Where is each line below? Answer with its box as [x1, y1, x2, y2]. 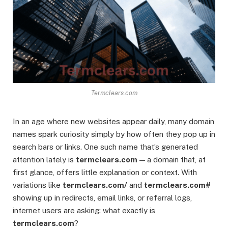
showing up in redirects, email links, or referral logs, [13, 193, 192, 203]
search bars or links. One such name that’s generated [13, 142, 198, 152]
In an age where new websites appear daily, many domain [13, 117, 214, 126]
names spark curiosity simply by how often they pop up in [13, 130, 215, 139]
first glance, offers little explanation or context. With [13, 168, 197, 177]
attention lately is [13, 155, 76, 164]
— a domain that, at [137, 155, 206, 164]
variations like [13, 181, 63, 190]
